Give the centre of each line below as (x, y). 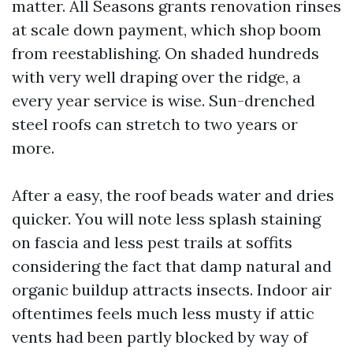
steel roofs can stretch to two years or (155, 124)
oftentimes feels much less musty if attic (163, 313)
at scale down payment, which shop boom (167, 30)
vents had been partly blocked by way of (160, 337)
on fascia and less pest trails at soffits (152, 242)
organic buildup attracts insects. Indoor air (172, 290)
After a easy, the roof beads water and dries (173, 195)
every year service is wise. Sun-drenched (163, 100)
